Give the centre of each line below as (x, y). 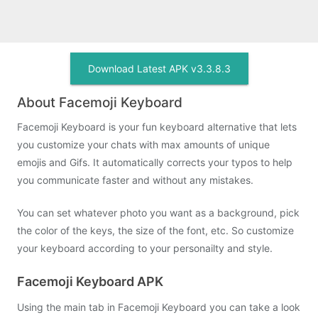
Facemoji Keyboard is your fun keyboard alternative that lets (157, 127)
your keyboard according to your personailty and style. (145, 248)
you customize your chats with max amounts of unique (143, 144)
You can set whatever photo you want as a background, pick (158, 213)
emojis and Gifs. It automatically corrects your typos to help (155, 162)
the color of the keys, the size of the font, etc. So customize (155, 230)
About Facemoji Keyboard (100, 103)
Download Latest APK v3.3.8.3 (159, 68)
